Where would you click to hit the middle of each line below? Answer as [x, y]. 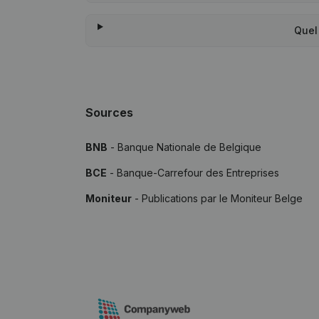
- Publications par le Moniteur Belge [217, 198]
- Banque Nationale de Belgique [184, 147]
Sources [109, 113]
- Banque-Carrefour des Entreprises [193, 173]
